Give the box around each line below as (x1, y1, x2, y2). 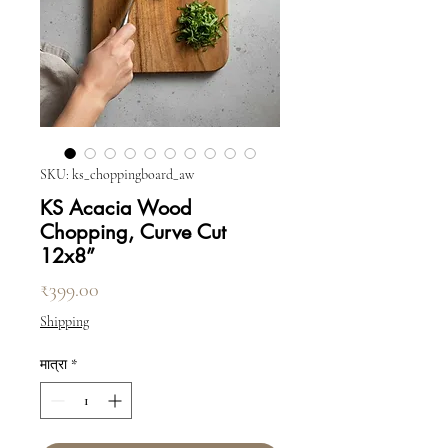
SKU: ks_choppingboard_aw (40, 165, 194, 183)
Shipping (40, 312, 89, 330)
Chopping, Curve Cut (40, 218, 226, 245)
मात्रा (40, 355, 67, 373)
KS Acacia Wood (40, 194, 192, 221)
